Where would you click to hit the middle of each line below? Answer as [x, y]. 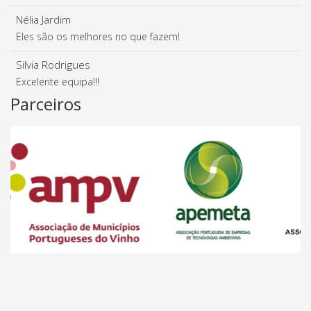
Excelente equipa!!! [58, 82]
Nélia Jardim [43, 20]
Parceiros [46, 104]
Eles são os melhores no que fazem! [98, 37]
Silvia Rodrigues [53, 65]
